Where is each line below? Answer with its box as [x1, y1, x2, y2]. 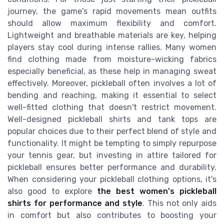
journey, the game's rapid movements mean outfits [7, 6, 216, 16]
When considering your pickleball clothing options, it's [7, 174, 216, 184]
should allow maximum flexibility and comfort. [7, 18, 216, 28]
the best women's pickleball [97, 186, 216, 196]
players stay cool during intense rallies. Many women [7, 42, 216, 52]
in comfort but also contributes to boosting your [7, 210, 216, 220]
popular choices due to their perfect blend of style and [7, 126, 216, 136]
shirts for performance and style [7, 198, 142, 208]
